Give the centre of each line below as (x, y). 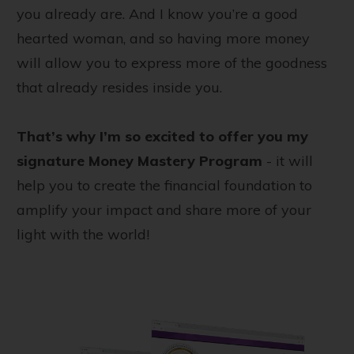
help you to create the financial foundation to (164, 185)
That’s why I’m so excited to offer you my (162, 136)
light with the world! (83, 234)
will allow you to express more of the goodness (172, 62)
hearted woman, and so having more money (163, 38)
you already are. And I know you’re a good (157, 13)
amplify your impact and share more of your (164, 209)
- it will (288, 160)
